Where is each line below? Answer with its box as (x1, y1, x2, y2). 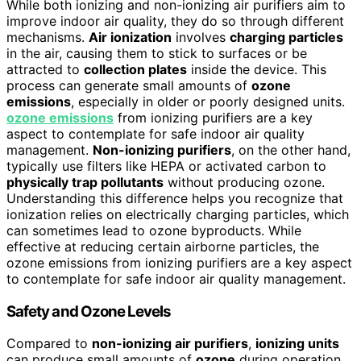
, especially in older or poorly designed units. (71, 93, 345, 110)
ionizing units (255, 335, 339, 352)
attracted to (6, 60, 84, 77)
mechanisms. (6, 28, 89, 45)
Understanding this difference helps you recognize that (6, 189, 343, 206)
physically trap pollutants (6, 173, 164, 190)
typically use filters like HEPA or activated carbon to (6, 157, 326, 174)
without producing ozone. (164, 173, 325, 190)
